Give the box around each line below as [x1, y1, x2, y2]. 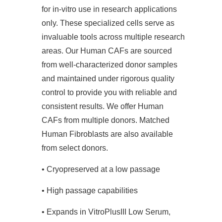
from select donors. [42, 144, 108, 153]
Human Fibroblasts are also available [42, 130, 173, 139]
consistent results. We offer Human [42, 102, 164, 111]
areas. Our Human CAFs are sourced [42, 47, 172, 55]
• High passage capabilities [42, 186, 138, 195]
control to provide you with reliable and [42, 88, 177, 97]
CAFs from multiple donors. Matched [42, 116, 169, 125]
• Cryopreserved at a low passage [42, 165, 160, 174]
